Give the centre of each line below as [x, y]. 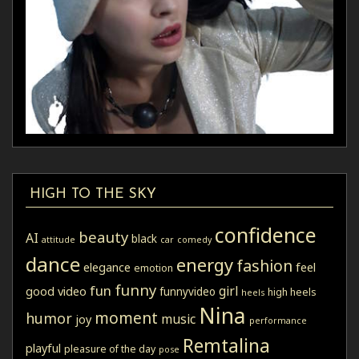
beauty [103, 236]
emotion [153, 268]
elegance [107, 266]
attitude [58, 239]
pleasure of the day [110, 349]
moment [126, 317]
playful [43, 347]
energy [205, 264]
